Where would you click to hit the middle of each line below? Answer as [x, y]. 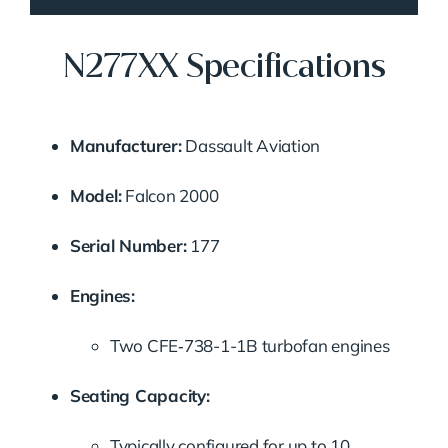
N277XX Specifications [224, 66]
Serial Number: [128, 245]
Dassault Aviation [251, 145]
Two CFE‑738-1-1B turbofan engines [249, 345]
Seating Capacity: [139, 395]
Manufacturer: [125, 145]
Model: [95, 195]
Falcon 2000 [170, 195]
